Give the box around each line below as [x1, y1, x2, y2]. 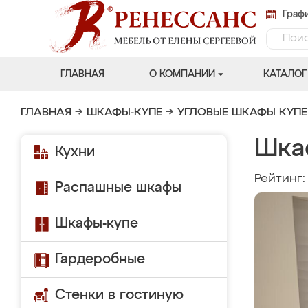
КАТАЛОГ [263, 69, 307, 79]
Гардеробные [55, 252, 145, 266]
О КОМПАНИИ [148, 69, 215, 79]
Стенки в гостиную [55, 288, 184, 302]
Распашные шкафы [55, 181, 181, 195]
